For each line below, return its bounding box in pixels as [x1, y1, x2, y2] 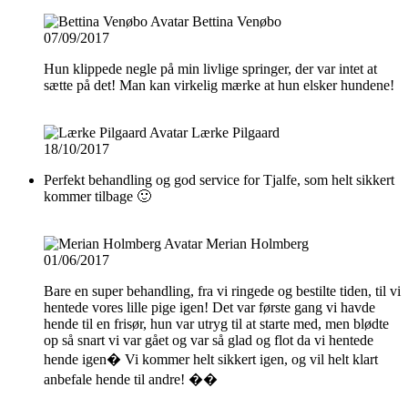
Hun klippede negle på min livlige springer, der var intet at [44, 60, 377, 76]
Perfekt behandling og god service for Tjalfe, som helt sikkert [44, 171, 394, 188]
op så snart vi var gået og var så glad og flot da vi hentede [44, 331, 373, 348]
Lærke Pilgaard [191, 124, 280, 140]
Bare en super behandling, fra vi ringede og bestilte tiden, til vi [44, 282, 401, 299]
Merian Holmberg [206, 235, 309, 251]
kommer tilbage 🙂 [44, 188, 151, 204]
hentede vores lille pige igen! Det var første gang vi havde [44, 299, 375, 315]
